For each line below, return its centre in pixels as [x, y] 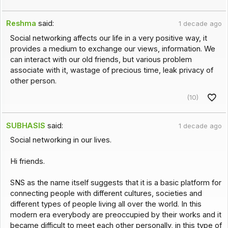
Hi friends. [27, 162]
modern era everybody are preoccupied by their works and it [116, 215]
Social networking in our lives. [61, 140]
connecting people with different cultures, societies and [106, 194]
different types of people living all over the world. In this [106, 204]
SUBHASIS [26, 125]
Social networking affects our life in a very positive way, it [108, 38]
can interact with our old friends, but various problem [101, 59]
